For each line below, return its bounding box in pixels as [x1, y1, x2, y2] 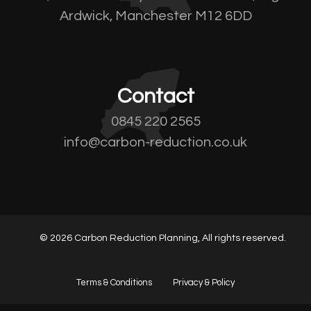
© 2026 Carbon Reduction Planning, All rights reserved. [39, 233, 286, 243]
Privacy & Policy [173, 277, 235, 287]
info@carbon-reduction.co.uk [64, 135, 247, 149]
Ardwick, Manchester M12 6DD [59, 9, 252, 23]
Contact [117, 85, 194, 107]
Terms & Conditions [76, 277, 152, 287]
